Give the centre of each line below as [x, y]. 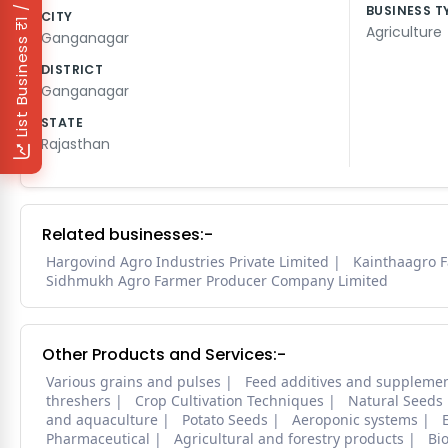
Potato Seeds [225, 420]
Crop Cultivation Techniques [229, 401]
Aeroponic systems [355, 420]
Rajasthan [75, 144]
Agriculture [404, 32]
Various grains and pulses [133, 382]
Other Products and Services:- [164, 355]
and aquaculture [102, 420]
